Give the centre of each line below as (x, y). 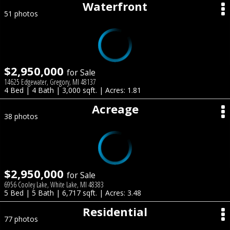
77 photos (21, 219)
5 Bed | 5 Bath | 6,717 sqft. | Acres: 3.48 (73, 193)
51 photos (21, 14)
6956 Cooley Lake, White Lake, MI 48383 (54, 185)
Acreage (115, 109)
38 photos (21, 116)
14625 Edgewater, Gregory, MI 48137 (50, 82)
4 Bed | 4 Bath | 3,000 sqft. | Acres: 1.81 (73, 90)
